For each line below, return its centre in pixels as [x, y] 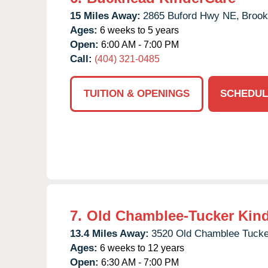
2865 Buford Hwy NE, [191, 16]
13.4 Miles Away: [109, 233]
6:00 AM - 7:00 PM [139, 44]
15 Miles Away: [105, 16]
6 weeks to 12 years [141, 248]
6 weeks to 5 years [138, 30]
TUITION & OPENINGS [137, 93]
